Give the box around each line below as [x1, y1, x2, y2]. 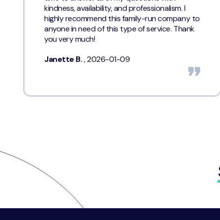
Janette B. [44, 54, 84, 65]
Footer [24, 208, 48, 219]
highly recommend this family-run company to [44, 13, 200, 24]
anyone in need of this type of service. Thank [44, 24, 194, 34]
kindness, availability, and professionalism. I [44, 3, 186, 14]
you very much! [44, 34, 95, 45]
